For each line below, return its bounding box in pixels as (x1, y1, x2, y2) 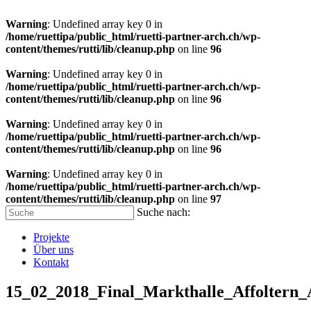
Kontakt (33, 256, 69, 268)
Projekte (33, 231, 69, 243)
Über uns (33, 244, 74, 255)
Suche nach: (137, 206, 190, 218)
